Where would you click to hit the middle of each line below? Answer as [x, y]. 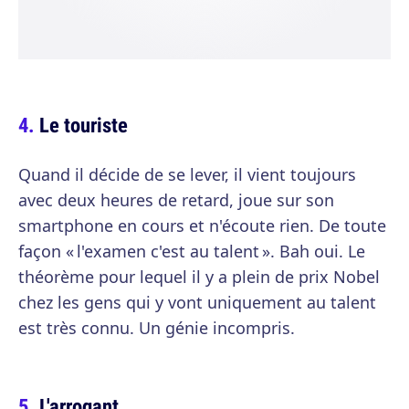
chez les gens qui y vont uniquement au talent [197, 302]
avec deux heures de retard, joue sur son [176, 200]
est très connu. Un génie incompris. [157, 328]
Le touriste [84, 125]
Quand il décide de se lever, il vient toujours [187, 174]
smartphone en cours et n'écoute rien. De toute [202, 225]
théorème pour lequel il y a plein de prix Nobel [199, 277]
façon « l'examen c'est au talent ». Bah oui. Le [192, 251]
